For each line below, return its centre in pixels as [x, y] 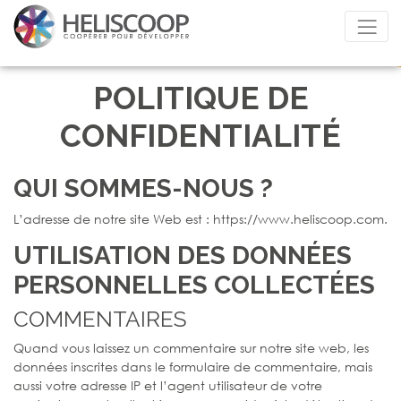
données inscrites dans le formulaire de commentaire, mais [193, 366]
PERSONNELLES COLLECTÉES [194, 285]
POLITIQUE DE [200, 98]
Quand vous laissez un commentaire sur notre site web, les [191, 347]
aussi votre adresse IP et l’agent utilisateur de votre [168, 385]
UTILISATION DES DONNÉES [183, 255]
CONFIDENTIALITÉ [200, 135]
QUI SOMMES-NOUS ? [143, 188]
